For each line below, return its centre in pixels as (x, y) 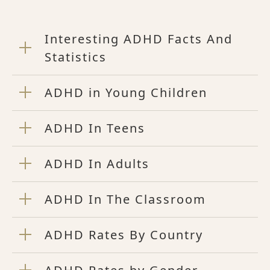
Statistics (76, 57)
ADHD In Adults (97, 164)
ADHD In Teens (95, 128)
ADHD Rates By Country (124, 235)
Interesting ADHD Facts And (139, 39)
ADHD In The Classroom (125, 199)
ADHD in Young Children (126, 93)
